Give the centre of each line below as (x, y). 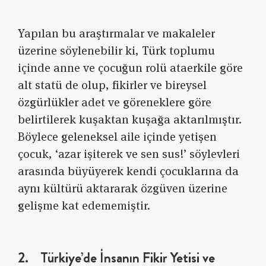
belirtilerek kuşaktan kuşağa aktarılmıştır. (130, 120)
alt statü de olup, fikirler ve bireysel (112, 85)
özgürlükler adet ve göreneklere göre (115, 102)
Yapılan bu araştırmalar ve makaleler (116, 34)
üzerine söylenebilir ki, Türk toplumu (116, 51)
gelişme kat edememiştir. (84, 206)
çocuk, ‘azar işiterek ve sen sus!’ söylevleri (129, 154)
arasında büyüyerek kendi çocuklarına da (128, 171)
